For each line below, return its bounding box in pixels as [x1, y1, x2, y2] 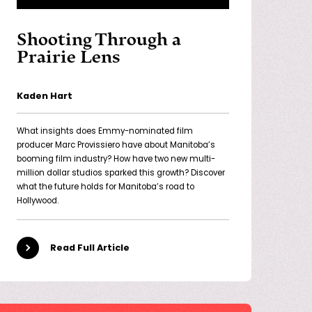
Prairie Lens [16, 47, 120, 68]
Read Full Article [49, 243, 130, 253]
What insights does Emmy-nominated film [16, 127, 193, 136]
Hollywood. [16, 197, 58, 206]
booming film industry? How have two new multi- [16, 155, 215, 164]
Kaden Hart [16, 92, 72, 102]
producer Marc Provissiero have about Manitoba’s [16, 141, 215, 150]
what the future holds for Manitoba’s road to [16, 183, 194, 192]
